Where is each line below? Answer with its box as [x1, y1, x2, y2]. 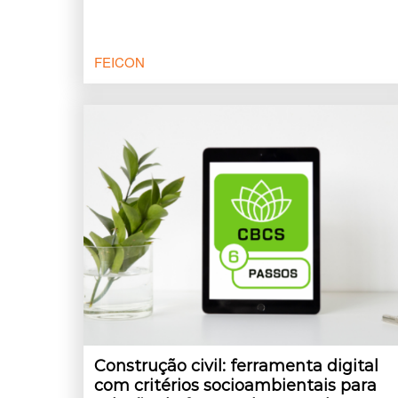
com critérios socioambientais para [94, 376, 377, 395]
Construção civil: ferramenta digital [94, 356, 378, 376]
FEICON [94, 52, 145, 71]
